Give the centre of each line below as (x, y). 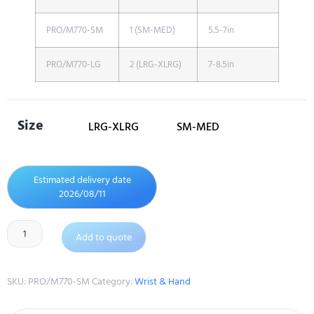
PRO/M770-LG (74, 65)
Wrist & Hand (163, 282)
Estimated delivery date (82, 180)
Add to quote (103, 238)
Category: (113, 282)
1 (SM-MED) (152, 30)
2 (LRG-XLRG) (156, 65)
